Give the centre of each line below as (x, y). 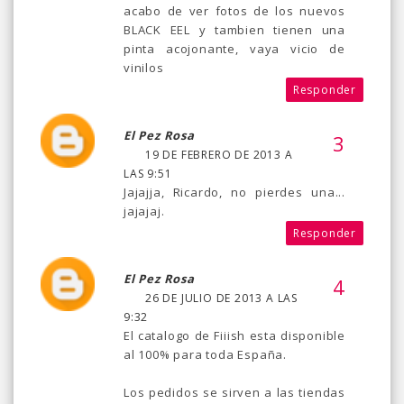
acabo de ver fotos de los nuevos (234, 11)
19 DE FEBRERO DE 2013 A (219, 155)
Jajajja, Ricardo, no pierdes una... (234, 193)
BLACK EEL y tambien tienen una (234, 30)
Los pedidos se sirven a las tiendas (234, 393)
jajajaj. (144, 211)
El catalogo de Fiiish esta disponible (234, 336)
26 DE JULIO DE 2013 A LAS (222, 298)
